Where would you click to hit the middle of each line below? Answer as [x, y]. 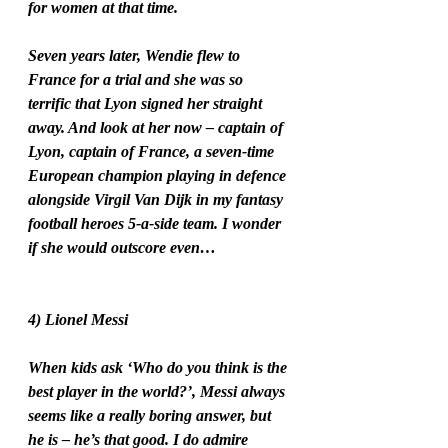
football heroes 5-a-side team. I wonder [156, 224]
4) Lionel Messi [78, 320]
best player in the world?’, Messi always [158, 392]
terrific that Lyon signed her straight [147, 104]
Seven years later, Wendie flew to [136, 56]
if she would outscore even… [122, 248]
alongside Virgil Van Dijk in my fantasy [157, 200]
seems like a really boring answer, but [151, 416]
